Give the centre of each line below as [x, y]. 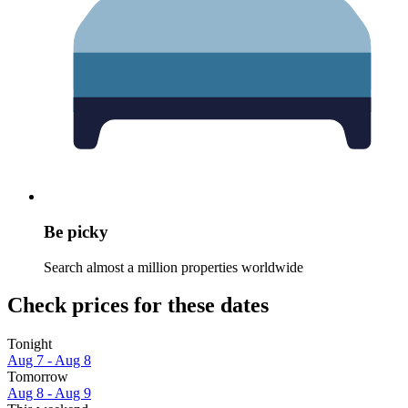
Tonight [30, 344]
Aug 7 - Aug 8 [49, 361]
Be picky [76, 231]
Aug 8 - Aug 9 [49, 393]
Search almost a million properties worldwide [173, 267]
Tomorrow [38, 377]
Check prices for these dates [138, 306]
